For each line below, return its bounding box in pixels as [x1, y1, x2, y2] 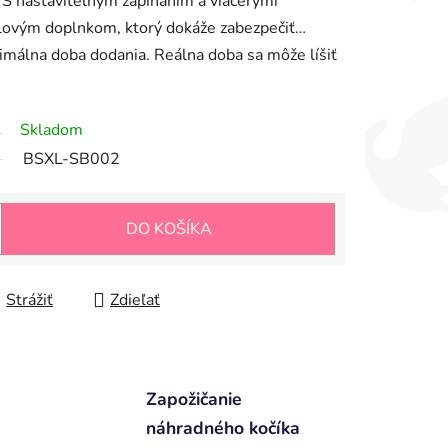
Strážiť [6, 289, 53, 312]
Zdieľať [110, 289, 160, 312]
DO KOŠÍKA [125, 218, 212, 241]
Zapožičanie [145, 387, 242, 412]
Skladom [20, 119, 83, 142]
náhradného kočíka [145, 416, 300, 441]
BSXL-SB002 [23, 148, 120, 171]
